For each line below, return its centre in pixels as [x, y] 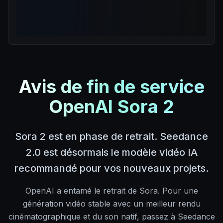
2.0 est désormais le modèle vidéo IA [111, 153]
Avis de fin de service [111, 87]
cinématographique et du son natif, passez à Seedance [111, 217]
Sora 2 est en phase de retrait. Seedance [111, 137]
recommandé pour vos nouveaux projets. [111, 168]
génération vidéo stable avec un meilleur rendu [111, 204]
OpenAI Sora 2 [111, 107]
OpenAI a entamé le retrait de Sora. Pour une [111, 191]
